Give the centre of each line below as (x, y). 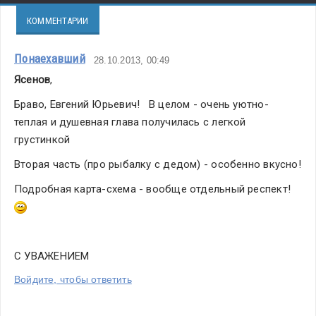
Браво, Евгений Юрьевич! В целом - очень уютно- (141, 104)
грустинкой (42, 139)
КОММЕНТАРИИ (58, 20)
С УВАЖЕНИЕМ (52, 256)
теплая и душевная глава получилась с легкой (130, 122)
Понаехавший (50, 58)
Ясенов (32, 79)
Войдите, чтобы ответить (73, 279)
